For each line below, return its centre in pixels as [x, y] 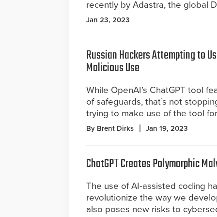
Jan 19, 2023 [167, 129]
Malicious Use [113, 68]
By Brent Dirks [110, 129]
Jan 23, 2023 [108, 20]
